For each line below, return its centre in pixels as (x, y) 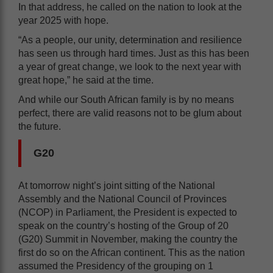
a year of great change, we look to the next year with (130, 66)
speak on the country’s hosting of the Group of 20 (123, 225)
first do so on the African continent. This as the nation (132, 252)
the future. (40, 126)
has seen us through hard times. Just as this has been (134, 53)
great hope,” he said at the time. (86, 80)
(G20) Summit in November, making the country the (128, 239)
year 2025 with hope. (63, 20)
